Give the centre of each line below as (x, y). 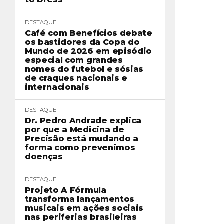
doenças (44, 157)
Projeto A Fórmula (66, 190)
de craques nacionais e (76, 78)
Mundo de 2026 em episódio (88, 51)
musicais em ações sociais (84, 208)
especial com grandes (74, 60)
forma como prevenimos (80, 148)
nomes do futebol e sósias (84, 69)
